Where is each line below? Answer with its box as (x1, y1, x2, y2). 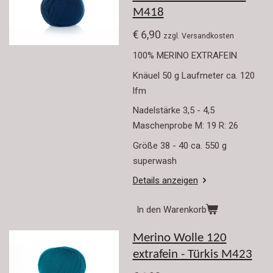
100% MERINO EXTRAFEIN (132, 50, 237, 61)
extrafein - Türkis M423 (132, 249, 252, 261)
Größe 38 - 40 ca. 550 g (132, 140, 229, 151)
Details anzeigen (132, 175, 198, 186)
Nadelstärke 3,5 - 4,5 (132, 105, 214, 116)
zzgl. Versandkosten (163, 30, 234, 40)
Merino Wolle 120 (132, 232, 227, 245)
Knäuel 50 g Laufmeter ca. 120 (132, 69, 255, 81)
